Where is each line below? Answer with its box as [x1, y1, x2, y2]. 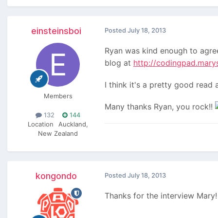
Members [43, 92, 73, 100]
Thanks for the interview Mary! [105, 191, 217, 201]
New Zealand [38, 129, 78, 138]
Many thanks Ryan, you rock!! [105, 102, 215, 112]
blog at [105, 58, 133, 68]
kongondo [35, 171, 77, 182]
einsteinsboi [31, 26, 81, 36]
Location [28, 120, 54, 128]
